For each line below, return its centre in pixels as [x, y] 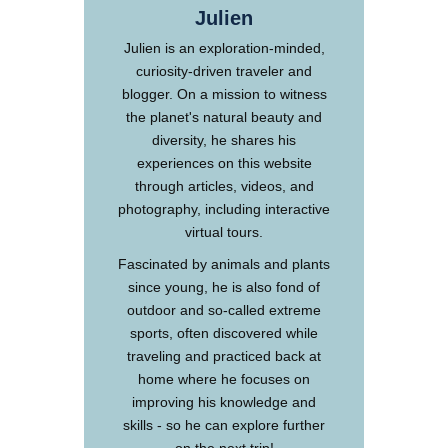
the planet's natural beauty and [224, 117]
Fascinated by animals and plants [224, 263]
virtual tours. [224, 232]
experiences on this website [224, 163]
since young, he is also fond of [224, 286]
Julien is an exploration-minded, [224, 48]
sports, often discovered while [224, 332]
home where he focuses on [224, 378]
